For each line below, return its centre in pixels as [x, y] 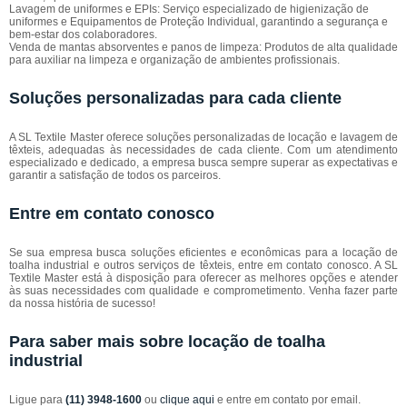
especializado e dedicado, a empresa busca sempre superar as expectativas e [203, 163]
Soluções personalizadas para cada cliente [175, 98]
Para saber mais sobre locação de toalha [167, 342]
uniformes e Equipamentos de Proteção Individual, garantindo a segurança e [199, 22]
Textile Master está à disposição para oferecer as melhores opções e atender [203, 278]
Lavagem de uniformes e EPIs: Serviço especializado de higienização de [189, 9]
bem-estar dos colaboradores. [83, 35]
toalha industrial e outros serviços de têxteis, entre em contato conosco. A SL [203, 265]
